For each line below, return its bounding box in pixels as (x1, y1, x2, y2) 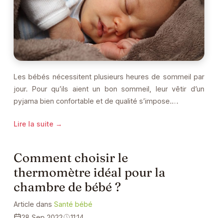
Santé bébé (54, 200, 92, 208)
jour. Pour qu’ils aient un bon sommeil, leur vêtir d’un (14, 84, 204, 93)
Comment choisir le (14, 149, 128, 165)
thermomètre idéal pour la (14, 164, 165, 180)
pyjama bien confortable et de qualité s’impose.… (14, 96, 179, 105)
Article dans (14, 200, 54, 208)
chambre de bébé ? (14, 179, 121, 194)
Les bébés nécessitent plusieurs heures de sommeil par (14, 72, 204, 81)
